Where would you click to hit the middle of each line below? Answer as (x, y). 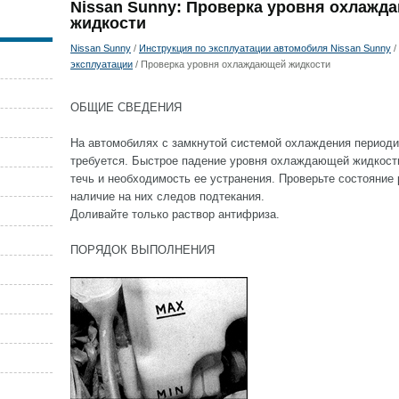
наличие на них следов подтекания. (167, 196)
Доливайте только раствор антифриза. (175, 214)
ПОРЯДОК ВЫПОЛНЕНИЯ (142, 250)
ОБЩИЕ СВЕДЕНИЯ (126, 107)
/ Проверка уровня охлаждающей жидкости (232, 64)
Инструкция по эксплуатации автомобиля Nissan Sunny (265, 48)
